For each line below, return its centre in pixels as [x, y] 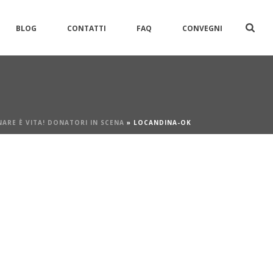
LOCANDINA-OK [162, 122]
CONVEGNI [203, 28]
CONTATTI [87, 28]
